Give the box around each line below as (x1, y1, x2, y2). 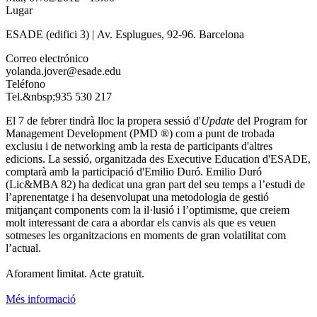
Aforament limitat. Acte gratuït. (6, 267, 144, 279)
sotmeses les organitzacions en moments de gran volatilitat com (6, 229, 286, 241)
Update (201, 114, 234, 127)
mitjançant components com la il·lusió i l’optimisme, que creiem (6, 203, 289, 216)
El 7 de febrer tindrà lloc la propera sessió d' (6, 114, 201, 127)
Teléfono (6, 77, 45, 90)
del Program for (234, 114, 307, 127)
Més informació (6, 292, 76, 305)
